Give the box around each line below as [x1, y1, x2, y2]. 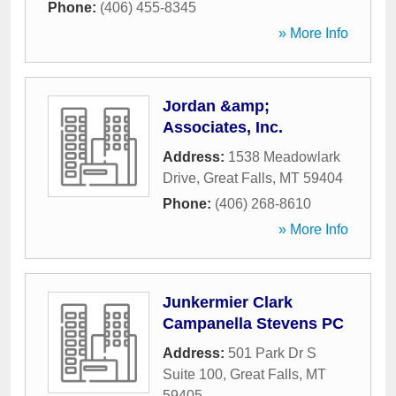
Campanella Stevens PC [163, 315, 344, 332]
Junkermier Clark [163, 293, 293, 311]
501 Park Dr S [228, 346, 316, 361]
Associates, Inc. [163, 118, 283, 136]
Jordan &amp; [163, 97, 270, 115]
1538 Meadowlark [228, 149, 340, 164]
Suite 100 [163, 367, 223, 382]
